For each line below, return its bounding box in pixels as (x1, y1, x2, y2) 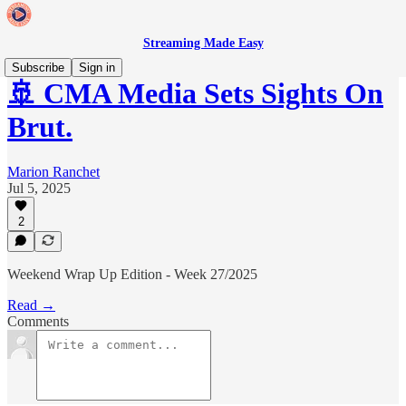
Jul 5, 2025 (7, 179, 71, 196)
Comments (7, 314, 69, 329)
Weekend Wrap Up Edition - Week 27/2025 (7, 266, 257, 282)
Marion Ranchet (7, 163, 100, 179)
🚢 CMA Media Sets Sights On (7, 77, 383, 111)
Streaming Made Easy (142, 36, 264, 50)
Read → (7, 297, 55, 313)
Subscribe (12, 61, 64, 74)
